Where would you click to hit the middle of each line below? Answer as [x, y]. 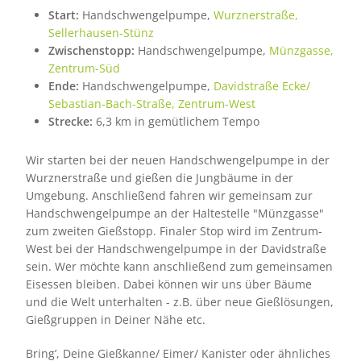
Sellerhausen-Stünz [102, 32]
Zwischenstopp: [93, 50]
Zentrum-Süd [87, 68]
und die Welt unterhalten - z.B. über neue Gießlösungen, [179, 302]
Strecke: [72, 121]
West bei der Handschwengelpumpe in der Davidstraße [176, 249]
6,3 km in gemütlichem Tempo [177, 121]
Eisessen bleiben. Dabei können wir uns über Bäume [168, 284]
